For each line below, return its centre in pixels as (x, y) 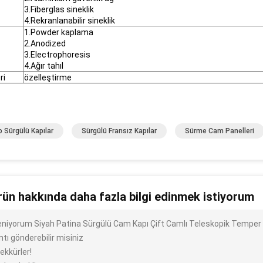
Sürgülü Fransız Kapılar (119, 131)
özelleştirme (48, 77)
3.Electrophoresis (57, 55)
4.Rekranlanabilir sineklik (70, 21)
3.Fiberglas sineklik (59, 9)
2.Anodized (45, 43)
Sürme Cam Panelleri (220, 131)
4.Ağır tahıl (44, 66)
